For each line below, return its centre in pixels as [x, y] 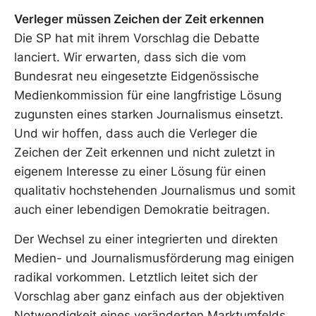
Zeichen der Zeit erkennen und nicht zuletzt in [145, 153]
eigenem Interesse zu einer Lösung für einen [140, 172]
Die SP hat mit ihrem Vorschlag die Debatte [137, 38]
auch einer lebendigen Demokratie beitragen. [142, 210]
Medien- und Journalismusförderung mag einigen [154, 258]
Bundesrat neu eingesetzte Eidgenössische [136, 77]
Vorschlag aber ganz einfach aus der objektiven [149, 296]
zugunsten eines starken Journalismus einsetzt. [149, 115]
